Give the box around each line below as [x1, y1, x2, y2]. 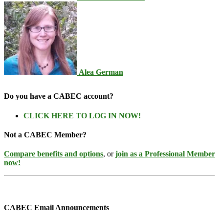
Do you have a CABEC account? [4, 92, 113, 101]
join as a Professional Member [115, 150, 215, 158]
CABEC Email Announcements [4, 203, 109, 212]
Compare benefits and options [4, 150, 103, 158]
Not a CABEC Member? [4, 130, 87, 139]
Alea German [79, 68, 123, 77]
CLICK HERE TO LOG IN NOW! [23, 111, 141, 120]
